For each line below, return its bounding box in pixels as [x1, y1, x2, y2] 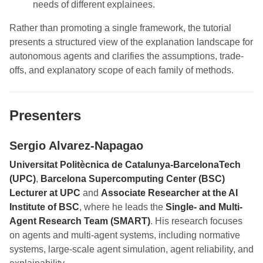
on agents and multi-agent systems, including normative [9, 230, 240, 240]
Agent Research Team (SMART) [9, 215, 150, 226]
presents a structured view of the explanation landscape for [9, 36, 253, 47]
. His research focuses [150, 215, 242, 226]
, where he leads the [79, 201, 166, 212]
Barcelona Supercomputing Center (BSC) [41, 173, 225, 184]
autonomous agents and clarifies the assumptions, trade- [9, 50, 244, 61]
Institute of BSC [9, 201, 79, 212]
